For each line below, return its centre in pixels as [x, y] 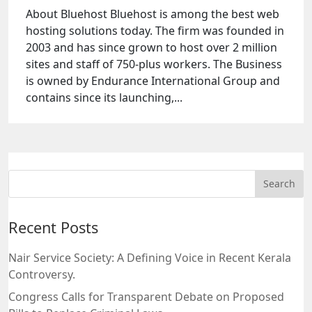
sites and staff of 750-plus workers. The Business [154, 64]
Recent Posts [53, 227]
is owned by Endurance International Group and [153, 80]
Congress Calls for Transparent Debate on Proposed [146, 296]
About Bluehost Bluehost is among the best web [153, 14]
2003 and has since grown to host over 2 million [151, 47]
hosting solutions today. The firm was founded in [155, 30]
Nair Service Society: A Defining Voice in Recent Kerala [150, 257]
